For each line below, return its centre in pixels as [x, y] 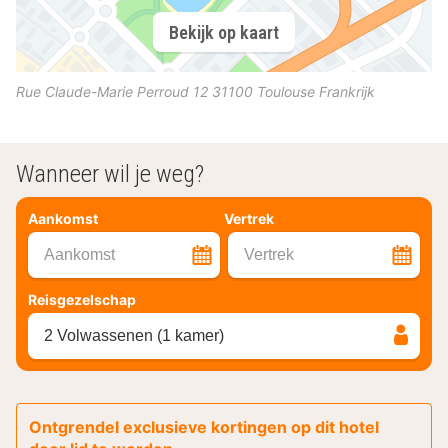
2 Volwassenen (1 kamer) [134, 336]
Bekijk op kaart [224, 32]
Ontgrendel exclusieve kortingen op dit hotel [204, 427]
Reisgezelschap [82, 300]
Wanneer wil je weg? [110, 174]
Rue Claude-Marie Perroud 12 [112, 91]
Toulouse [286, 91]
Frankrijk [347, 91]
